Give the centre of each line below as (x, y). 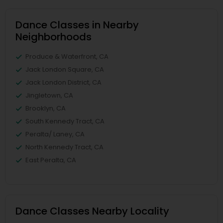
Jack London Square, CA (65, 70)
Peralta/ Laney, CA (55, 134)
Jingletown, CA (49, 96)
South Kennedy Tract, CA (65, 121)
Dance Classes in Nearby (77, 25)
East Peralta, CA (51, 160)
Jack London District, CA (63, 83)
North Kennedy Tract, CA (64, 147)
